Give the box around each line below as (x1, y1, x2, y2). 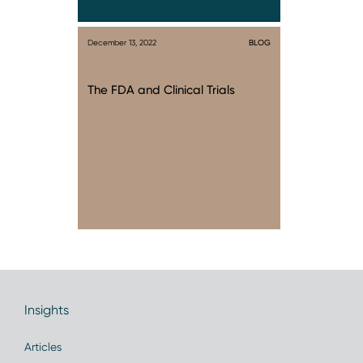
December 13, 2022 (88, 37, 156, 47)
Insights (24, 302, 69, 318)
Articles (24, 340, 62, 353)
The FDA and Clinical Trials (88, 83, 235, 97)
